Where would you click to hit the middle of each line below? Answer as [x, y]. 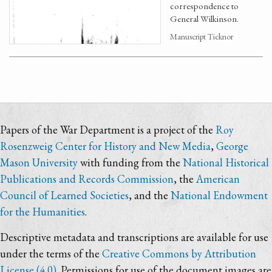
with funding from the [130, 162]
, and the [150, 195]
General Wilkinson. [204, 19]
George [232, 146]
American [218, 179]
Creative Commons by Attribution [179, 253]
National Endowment [219, 195]
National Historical [226, 162]
